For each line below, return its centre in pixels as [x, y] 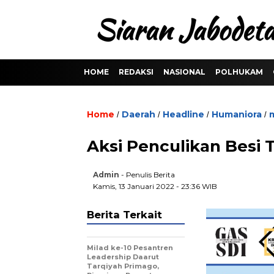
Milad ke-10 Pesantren [130, 248]
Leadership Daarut [123, 257]
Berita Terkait [124, 215]
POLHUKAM [239, 72]
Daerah [139, 114]
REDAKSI [136, 72]
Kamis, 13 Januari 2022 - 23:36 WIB [155, 186]
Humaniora [237, 114]
